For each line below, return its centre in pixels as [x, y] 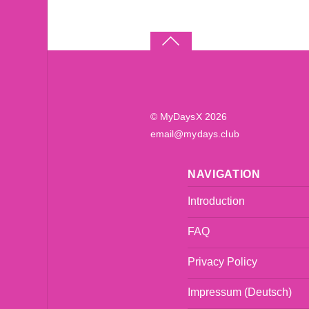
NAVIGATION [224, 173]
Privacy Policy [222, 262]
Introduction [216, 201]
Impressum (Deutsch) [240, 292]
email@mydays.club [195, 134]
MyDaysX [181, 117]
